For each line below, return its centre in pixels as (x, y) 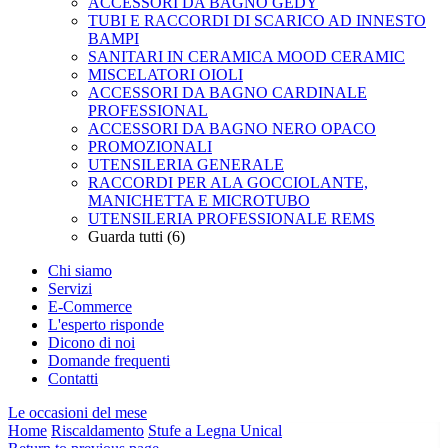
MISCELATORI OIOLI (165, 74)
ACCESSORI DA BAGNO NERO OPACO (232, 128)
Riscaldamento (97, 430)
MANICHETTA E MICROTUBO (199, 200)
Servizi (70, 288)
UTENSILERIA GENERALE (186, 164)
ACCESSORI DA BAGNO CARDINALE (227, 92)
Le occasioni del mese (77, 412)
